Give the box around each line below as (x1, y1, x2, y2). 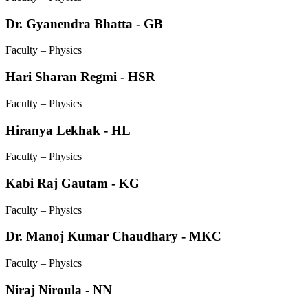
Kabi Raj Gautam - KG (5, 175, 140, 190)
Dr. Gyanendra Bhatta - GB (5, 16, 163, 31)
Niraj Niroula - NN (5, 282, 112, 297)
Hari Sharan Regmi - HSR (5, 69, 155, 85)
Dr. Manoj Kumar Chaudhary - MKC (5, 229, 221, 244)
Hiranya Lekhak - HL (5, 122, 131, 137)
